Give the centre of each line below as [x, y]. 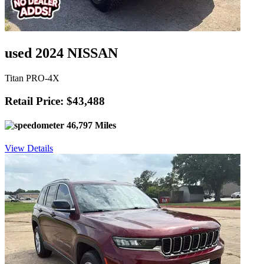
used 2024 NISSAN [61, 53]
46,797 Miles [90, 125]
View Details [29, 148]
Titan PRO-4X [32, 78]
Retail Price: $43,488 [55, 101]
